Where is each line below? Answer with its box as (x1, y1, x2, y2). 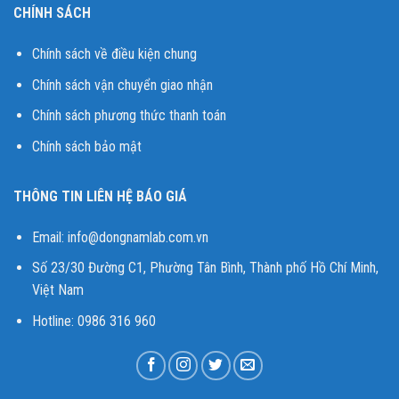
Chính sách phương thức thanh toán (31, 107, 226, 125)
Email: (31, 228, 68, 246)
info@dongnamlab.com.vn (67, 228, 208, 246)
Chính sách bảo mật (31, 137, 142, 155)
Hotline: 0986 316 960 (31, 312, 156, 330)
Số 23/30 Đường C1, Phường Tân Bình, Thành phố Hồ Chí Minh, (31, 259, 379, 277)
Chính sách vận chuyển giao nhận (31, 76, 213, 94)
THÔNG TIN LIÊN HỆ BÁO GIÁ (13, 187, 187, 205)
